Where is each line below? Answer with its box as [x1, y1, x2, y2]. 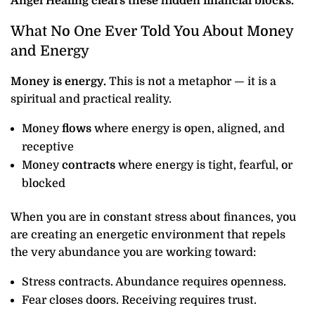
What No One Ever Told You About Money [11, 23, 293, 40]
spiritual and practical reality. [11, 93, 172, 106]
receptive [22, 141, 74, 154]
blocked [22, 177, 65, 191]
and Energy [11, 43, 89, 60]
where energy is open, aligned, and [91, 122, 285, 136]
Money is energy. [11, 75, 106, 89]
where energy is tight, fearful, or [115, 159, 292, 172]
